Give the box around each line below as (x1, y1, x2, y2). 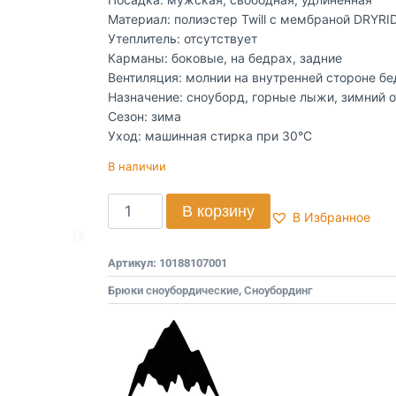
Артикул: (108, 255, 159, 270)
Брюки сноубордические (108, 283, 239, 297)
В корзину (181, 200, 255, 222)
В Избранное (292, 209, 370, 225)
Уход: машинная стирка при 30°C (108, 128, 312, 143)
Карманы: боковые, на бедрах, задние (108, 50, 342, 65)
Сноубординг (244, 283, 312, 297)
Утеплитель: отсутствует (108, 31, 257, 46)
